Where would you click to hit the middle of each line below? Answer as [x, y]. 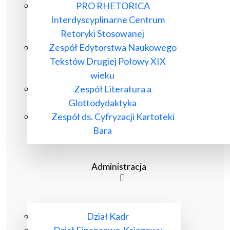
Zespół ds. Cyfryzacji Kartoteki [113, 117]
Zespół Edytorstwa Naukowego [113, 47]
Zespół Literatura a [113, 89]
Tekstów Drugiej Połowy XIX [108, 61]
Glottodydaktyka [102, 103]
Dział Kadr [108, 216]
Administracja [119, 167]
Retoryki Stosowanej [102, 33]
